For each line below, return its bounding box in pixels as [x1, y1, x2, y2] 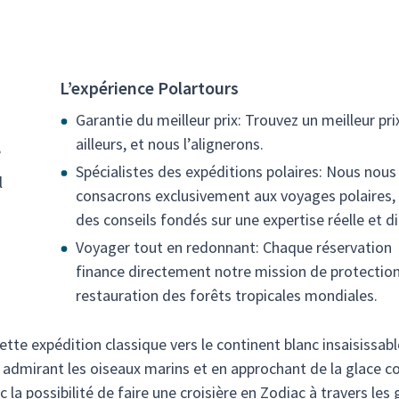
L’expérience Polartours [60, 77, 239, 99]
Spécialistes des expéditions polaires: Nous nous [76, 161, 396, 182]
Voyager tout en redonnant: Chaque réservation [76, 237, 392, 257]
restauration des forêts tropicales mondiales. [76, 285, 378, 305]
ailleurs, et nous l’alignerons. [76, 134, 264, 154]
